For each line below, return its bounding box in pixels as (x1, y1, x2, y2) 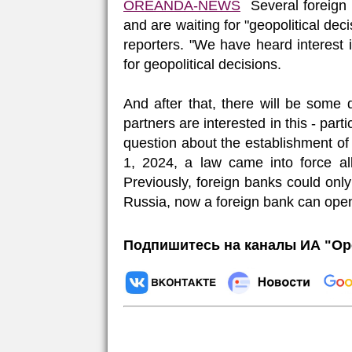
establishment (245, 134, 333, 151)
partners (123, 115, 175, 131)
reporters (123, 36, 180, 53)
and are (123, 16, 176, 33)
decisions (218, 56, 277, 72)
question (123, 134, 177, 151)
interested (203, 115, 266, 131)
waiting (175, 16, 220, 33)
